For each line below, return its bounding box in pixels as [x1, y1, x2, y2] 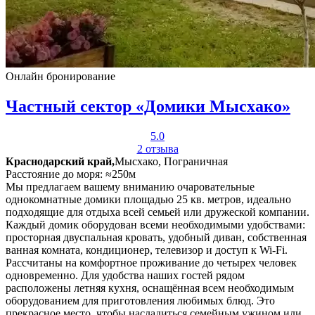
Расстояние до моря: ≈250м [6, 168, 136, 181]
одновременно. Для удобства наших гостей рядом [6, 269, 245, 282]
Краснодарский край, [6, 155, 115, 168]
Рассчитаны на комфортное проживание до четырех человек [6, 257, 297, 269]
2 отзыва [136, 143, 179, 155]
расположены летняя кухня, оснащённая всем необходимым [6, 282, 294, 295]
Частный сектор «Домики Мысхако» [6, 97, 290, 116]
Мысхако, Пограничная [115, 155, 228, 168]
